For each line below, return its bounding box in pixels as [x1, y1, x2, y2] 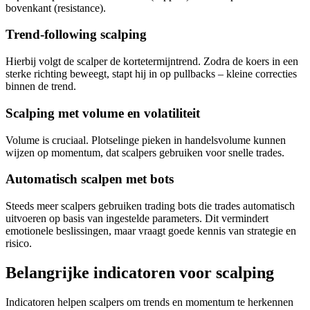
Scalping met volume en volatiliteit [6, 105, 200, 120]
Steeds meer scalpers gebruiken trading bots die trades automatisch [6, 199, 295, 212]
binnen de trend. [6, 80, 76, 93]
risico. [6, 237, 32, 249]
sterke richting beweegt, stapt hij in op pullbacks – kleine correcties [6, 68, 297, 80]
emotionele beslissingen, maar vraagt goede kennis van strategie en [6, 224, 296, 237]
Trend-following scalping [6, 27, 147, 42]
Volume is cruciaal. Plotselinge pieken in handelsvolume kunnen [6, 134, 286, 146]
